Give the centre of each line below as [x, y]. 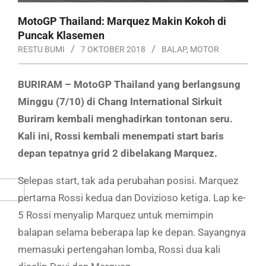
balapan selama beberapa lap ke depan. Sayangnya [132, 232]
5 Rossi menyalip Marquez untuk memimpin [115, 215]
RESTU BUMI [41, 49]
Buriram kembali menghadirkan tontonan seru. [125, 118]
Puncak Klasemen [61, 35]
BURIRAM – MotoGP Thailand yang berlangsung [129, 84]
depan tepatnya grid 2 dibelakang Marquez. [118, 153]
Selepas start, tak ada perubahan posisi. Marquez [128, 180]
